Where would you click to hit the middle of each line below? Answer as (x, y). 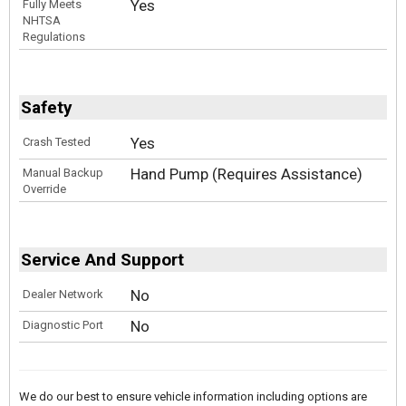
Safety (47, 107)
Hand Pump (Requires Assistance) (247, 174)
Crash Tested (57, 142)
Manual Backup (63, 173)
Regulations (54, 37)
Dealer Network (63, 294)
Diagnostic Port (63, 325)
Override (44, 189)
